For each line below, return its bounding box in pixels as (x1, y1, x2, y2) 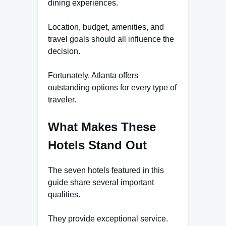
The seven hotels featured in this (48, 165, 164, 175)
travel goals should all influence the (48, 34, 174, 43)
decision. (48, 46, 80, 55)
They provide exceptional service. (48, 214, 168, 223)
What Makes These (48, 120, 156, 134)
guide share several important (48, 178, 154, 187)
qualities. (48, 190, 80, 199)
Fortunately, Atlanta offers (48, 71, 138, 80)
